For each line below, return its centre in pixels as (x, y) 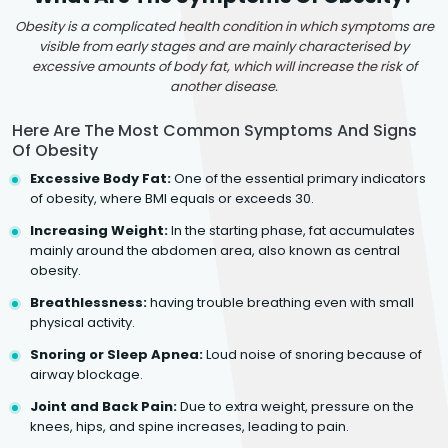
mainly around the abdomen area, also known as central (215, 250)
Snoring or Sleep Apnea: (116, 354)
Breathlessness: (88, 302)
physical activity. (82, 322)
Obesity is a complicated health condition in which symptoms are (224, 26)
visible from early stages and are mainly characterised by (224, 46)
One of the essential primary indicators (298, 178)
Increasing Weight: (99, 230)
